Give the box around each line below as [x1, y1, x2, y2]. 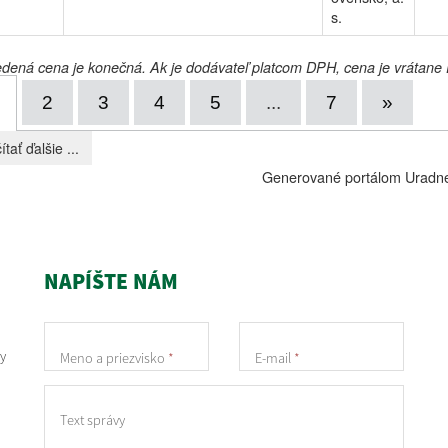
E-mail [255, 348, 294, 367]
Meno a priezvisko [60, 348, 168, 367]
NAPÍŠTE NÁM [44, 268, 178, 295]
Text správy [60, 411, 125, 430]
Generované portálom [262, 166, 406, 187]
